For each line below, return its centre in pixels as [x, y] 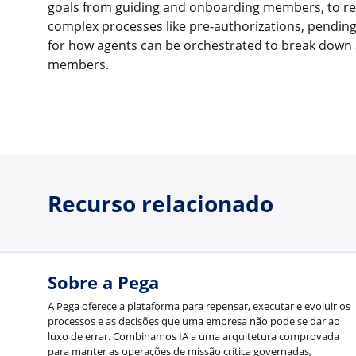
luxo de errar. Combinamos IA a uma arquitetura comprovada [193, 337]
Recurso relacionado [161, 203]
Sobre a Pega [103, 283]
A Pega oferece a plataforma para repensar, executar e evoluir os [199, 306]
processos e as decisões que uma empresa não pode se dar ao [194, 321]
